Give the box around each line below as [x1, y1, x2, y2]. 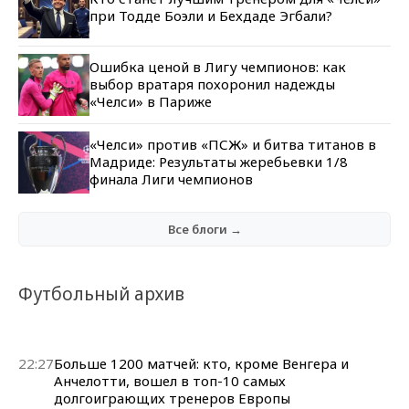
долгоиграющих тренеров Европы [54, 388, 290, 407]
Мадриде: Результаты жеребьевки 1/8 [89, 152, 348, 172]
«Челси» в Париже [89, 92, 212, 111]
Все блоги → [167, 220, 242, 237]
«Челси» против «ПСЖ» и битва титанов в [89, 135, 376, 154]
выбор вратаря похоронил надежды [89, 75, 335, 94]
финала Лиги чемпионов [89, 170, 253, 189]
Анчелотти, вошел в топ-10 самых [54, 371, 286, 390]
